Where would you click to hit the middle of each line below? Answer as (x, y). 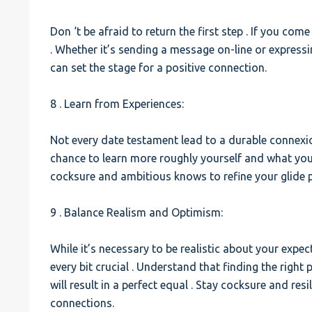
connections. (83, 303)
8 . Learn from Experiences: (117, 104)
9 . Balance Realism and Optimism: (137, 212)
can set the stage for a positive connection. (159, 68)
